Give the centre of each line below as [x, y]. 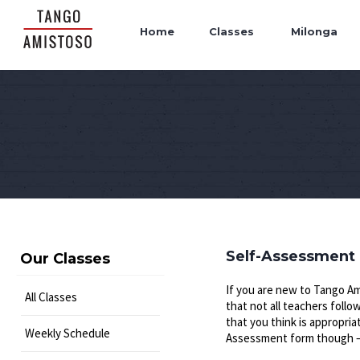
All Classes [51, 297]
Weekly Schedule [67, 333]
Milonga [314, 31]
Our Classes [65, 259]
